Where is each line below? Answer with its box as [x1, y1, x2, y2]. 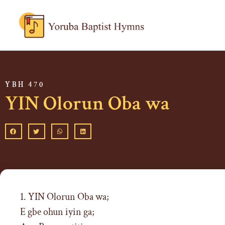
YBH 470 [5, 79, 45, 89]
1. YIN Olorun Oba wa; [20, 190, 109, 204]
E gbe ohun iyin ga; [20, 205, 94, 219]
